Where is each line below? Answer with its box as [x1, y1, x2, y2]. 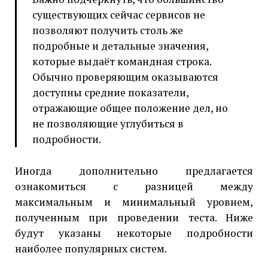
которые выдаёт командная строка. [32, 54, 212, 69]
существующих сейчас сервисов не [32, 8, 206, 22]
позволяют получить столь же [32, 23, 184, 38]
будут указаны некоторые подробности [14, 226, 254, 240]
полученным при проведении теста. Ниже [14, 210, 254, 224]
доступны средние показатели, [32, 86, 189, 100]
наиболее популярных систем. [14, 241, 167, 255]
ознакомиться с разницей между [14, 179, 254, 193]
